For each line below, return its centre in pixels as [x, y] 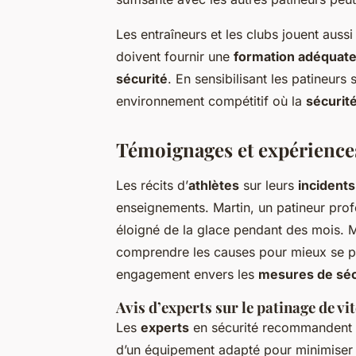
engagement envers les [187, 275]
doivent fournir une [175, 57]
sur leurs [269, 186]
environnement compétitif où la [211, 101]
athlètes [214, 186]
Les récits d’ [152, 186]
